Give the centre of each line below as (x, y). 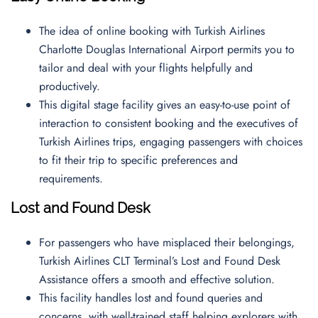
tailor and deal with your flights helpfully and (146, 68)
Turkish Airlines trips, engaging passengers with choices (171, 142)
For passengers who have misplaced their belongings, (167, 242)
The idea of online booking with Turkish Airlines (152, 31)
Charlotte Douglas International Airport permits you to (167, 49)
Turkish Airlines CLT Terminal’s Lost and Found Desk (160, 261)
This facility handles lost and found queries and (151, 298)
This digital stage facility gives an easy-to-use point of (165, 105)
